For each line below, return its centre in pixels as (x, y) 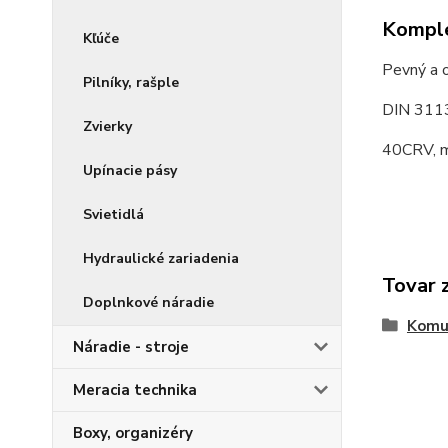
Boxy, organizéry (133, 433)
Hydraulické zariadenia (161, 258)
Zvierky (107, 126)
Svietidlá (113, 214)
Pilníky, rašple (131, 82)
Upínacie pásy (130, 170)
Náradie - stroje (131, 347)
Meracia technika (135, 390)
